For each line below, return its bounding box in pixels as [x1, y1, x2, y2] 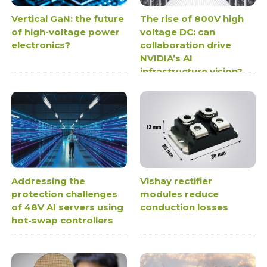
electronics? [11, 39, 71, 51]
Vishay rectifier [140, 175, 212, 187]
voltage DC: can [140, 26, 215, 38]
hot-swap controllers [11, 215, 114, 226]
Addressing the [11, 175, 86, 187]
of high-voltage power [11, 26, 120, 38]
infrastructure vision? [140, 66, 243, 77]
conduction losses [140, 201, 228, 213]
